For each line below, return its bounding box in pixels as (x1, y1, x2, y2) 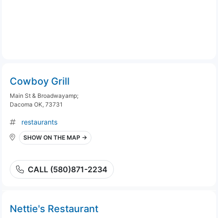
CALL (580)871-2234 (28, 164, 108, 174)
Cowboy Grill (10, 75, 70, 87)
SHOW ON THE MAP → (23, 134, 87, 141)
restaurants (21, 118, 57, 126)
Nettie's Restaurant (10, 203, 98, 215)
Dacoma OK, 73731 (10, 101, 63, 108)
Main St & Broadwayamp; (10, 92, 78, 99)
